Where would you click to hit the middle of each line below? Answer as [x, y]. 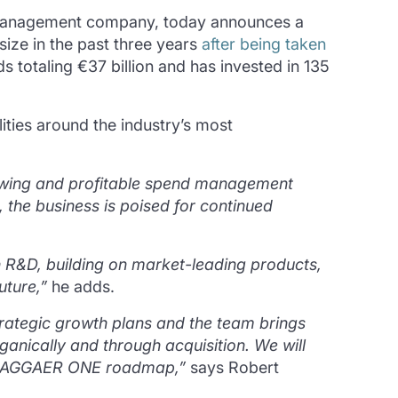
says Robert [232, 368]
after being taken [263, 44]
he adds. [80, 287]
